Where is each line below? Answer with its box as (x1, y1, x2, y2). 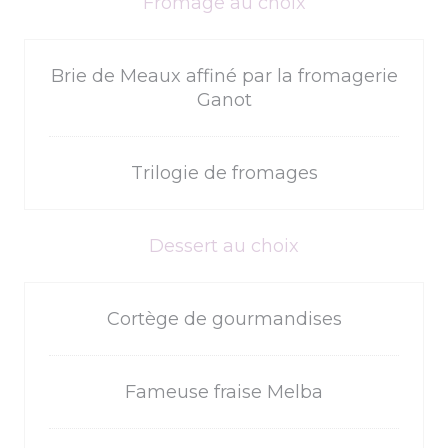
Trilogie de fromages (130, 162, 318, 184)
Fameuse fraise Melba (125, 381, 323, 403)
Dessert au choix (149, 235, 299, 257)
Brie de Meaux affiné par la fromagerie (50, 65, 398, 87)
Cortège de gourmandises (106, 308, 342, 330)
